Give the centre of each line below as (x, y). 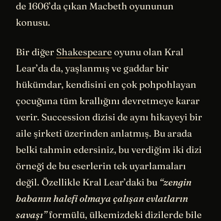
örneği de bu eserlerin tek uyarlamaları (101, 166)
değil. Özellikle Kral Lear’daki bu (88, 182)
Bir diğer (36, 52)
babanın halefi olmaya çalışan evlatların (102, 198)
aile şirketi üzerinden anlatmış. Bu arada (104, 133)
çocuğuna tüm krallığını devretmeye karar (108, 100)
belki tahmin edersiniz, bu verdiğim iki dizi (109, 149)
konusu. (33, 22)
